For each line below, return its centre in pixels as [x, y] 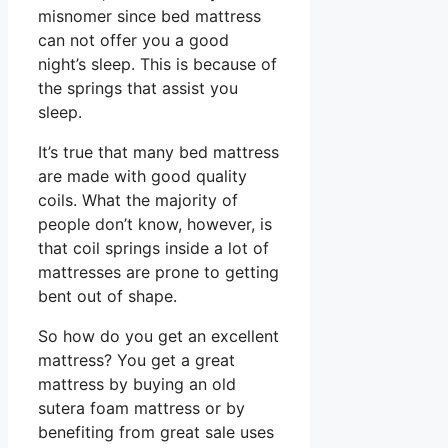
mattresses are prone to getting [158, 272]
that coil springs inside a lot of [153, 248]
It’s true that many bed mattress [158, 152]
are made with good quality [142, 176]
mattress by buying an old [137, 384]
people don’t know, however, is [155, 224]
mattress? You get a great [136, 360]
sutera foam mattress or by [141, 408]
